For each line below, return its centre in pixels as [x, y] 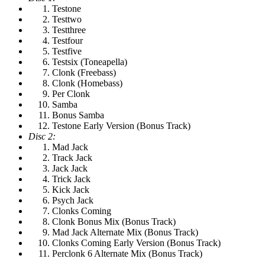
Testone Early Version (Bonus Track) [121, 125]
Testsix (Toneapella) [90, 62]
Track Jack [72, 157]
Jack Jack [70, 168]
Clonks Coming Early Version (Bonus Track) [136, 243]
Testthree [69, 30]
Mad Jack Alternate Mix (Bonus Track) [125, 232]
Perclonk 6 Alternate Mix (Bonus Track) [127, 253]
